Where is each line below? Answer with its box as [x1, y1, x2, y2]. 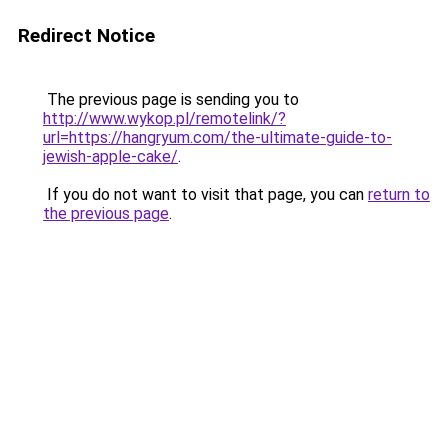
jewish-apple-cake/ [43, 147, 178, 166]
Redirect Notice [18, 24, 155, 47]
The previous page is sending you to [43, 90, 299, 109]
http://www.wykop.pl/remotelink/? [43, 109, 286, 128]
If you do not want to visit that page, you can [43, 185, 368, 204]
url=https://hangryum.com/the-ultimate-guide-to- [43, 128, 392, 147]
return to [368, 185, 430, 204]
